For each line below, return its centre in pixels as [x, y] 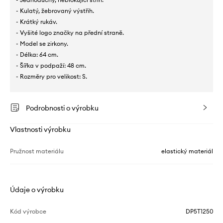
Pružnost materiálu [37, 151]
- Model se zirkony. [42, 43]
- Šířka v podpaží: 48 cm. [51, 65]
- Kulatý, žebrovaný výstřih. [55, 10]
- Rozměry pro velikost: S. [52, 76]
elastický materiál [187, 151]
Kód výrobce [28, 211]
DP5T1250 [199, 211]
